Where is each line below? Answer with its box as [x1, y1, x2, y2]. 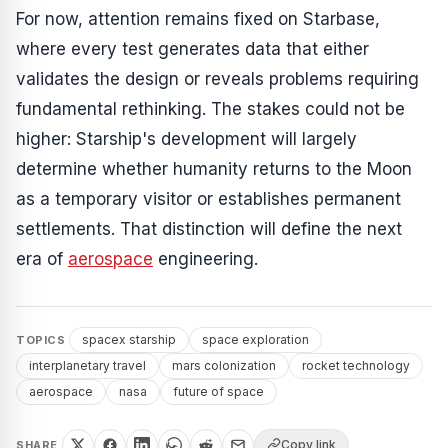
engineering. [153, 248, 258, 269]
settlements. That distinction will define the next [16, 218, 402, 239]
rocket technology [302, 357, 410, 373]
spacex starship [82, 331, 177, 347]
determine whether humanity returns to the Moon [16, 158, 412, 179]
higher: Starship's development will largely [16, 128, 357, 149]
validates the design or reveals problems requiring [16, 68, 419, 89]
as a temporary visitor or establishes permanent [16, 188, 401, 209]
